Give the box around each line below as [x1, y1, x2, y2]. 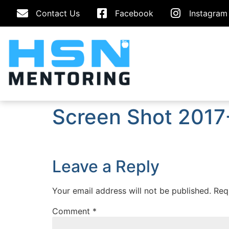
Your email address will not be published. [52, 186, 211, 196]
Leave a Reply [52, 156, 159, 177]
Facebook [115, 8, 153, 18]
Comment [52, 206, 93, 217]
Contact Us [35, 8, 80, 18]
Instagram [189, 8, 227, 18]
